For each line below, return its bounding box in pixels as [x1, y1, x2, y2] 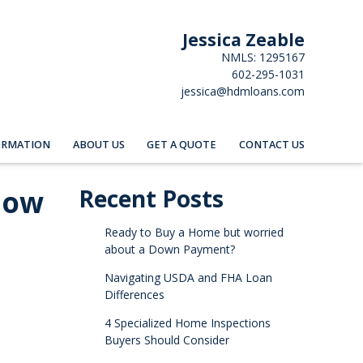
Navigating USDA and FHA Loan [104, 270, 272, 286]
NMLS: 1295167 [221, 49, 305, 65]
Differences [104, 287, 164, 303]
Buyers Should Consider [104, 332, 229, 348]
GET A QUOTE [147, 137, 217, 152]
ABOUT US [72, 137, 125, 152]
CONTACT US [239, 137, 305, 152]
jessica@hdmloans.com [181, 83, 305, 99]
